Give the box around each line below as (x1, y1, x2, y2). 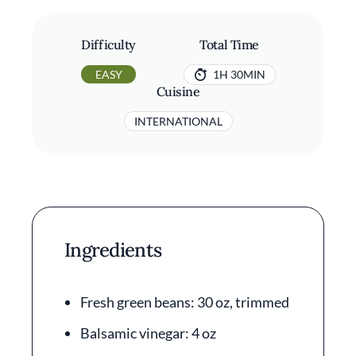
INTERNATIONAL (133, 114, 222, 128)
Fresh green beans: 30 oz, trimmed (80, 293, 289, 311)
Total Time (199, 37, 259, 52)
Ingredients (64, 238, 162, 262)
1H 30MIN (212, 68, 265, 81)
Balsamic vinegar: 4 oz (80, 324, 216, 342)
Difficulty (81, 37, 136, 52)
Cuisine (156, 83, 200, 99)
